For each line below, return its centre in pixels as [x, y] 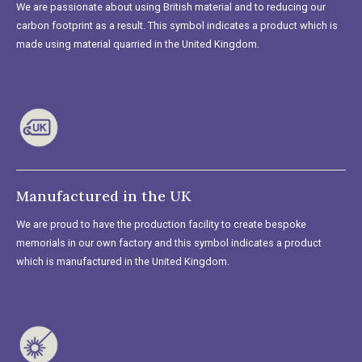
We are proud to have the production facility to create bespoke [161, 224]
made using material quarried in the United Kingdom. [138, 44]
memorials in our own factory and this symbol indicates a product [169, 242]
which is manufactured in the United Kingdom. [123, 261]
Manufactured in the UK [103, 196]
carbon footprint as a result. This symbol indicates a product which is [177, 25]
